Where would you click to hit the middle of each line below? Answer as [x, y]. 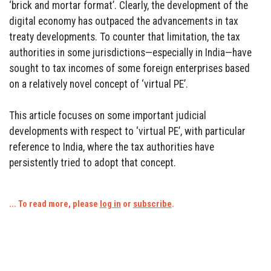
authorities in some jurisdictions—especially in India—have [130, 52]
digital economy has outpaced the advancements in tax [123, 21]
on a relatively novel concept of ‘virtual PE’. [98, 84]
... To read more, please [54, 204]
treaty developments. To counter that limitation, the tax [124, 37]
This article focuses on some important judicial [107, 115]
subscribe [152, 204]
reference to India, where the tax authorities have [111, 147]
